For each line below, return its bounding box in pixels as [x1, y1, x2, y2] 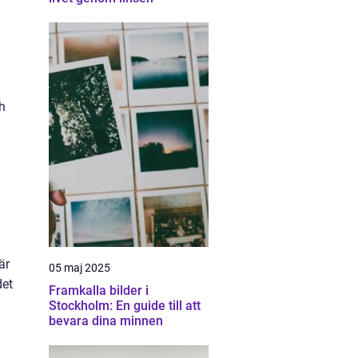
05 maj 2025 [49, 261, 110, 274]
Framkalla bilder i [49, 283, 149, 298]
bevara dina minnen [49, 313, 163, 328]
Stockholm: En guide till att [49, 298, 201, 313]
